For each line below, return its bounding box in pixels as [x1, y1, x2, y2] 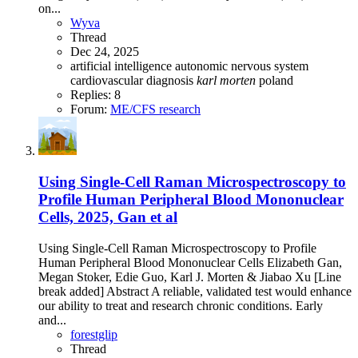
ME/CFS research [110, 102, 201, 117]
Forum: [70, 102, 110, 117]
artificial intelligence [70, 59, 175, 74]
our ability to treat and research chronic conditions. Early [38, 298, 323, 312]
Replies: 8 [70, 88, 121, 102]
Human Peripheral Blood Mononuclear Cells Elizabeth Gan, [38, 255, 342, 269]
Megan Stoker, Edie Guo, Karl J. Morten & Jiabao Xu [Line [38, 269, 341, 284]
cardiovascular [70, 74, 146, 88]
